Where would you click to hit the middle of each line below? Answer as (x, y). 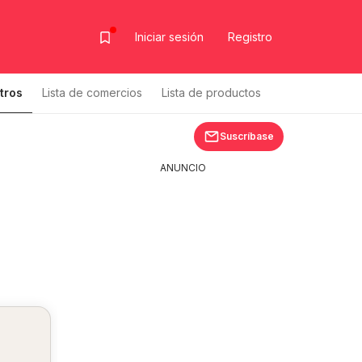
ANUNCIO (183, 168)
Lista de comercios (92, 93)
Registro (250, 36)
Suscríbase (247, 136)
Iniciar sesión (169, 36)
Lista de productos (211, 93)
